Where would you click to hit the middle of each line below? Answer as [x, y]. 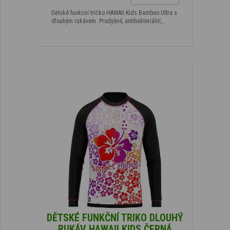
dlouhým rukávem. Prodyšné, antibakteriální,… [108, 21]
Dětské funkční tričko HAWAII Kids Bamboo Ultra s [114, 13]
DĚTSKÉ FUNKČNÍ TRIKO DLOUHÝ [115, 217]
